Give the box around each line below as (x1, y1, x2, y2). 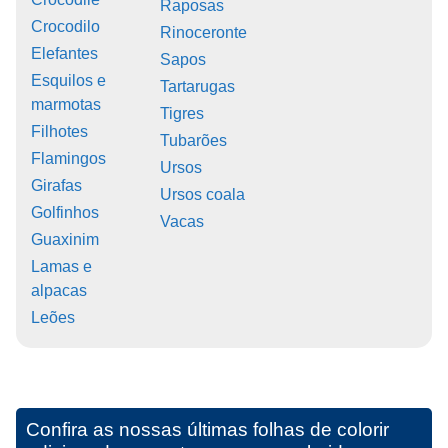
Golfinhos (31, 203, 99, 221)
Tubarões (159, 131, 227, 149)
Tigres (159, 104, 204, 122)
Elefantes (31, 44, 98, 62)
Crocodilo (31, 17, 100, 35)
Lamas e (31, 257, 92, 275)
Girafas (31, 176, 82, 194)
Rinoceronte (159, 23, 247, 41)
